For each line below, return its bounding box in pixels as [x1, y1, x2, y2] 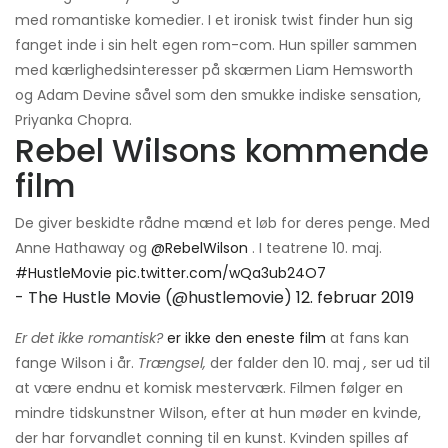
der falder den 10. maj [206, 352, 364, 373]
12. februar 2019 [296, 285, 414, 309]
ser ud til [367, 352, 430, 373]
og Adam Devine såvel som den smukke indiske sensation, [15, 84, 421, 105]
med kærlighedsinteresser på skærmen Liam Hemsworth [15, 59, 413, 80]
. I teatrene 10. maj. [248, 237, 382, 258]
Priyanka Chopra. [15, 109, 132, 130]
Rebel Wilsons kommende [15, 127, 429, 173]
